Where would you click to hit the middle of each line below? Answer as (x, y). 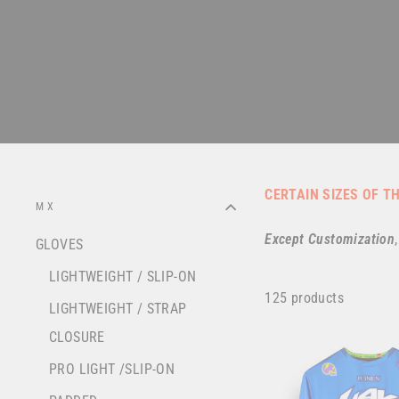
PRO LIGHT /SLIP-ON (112, 370)
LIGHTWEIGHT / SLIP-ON (123, 277)
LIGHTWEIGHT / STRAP (118, 309)
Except (286, 239)
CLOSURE (77, 338)
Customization (352, 239)
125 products (304, 297)
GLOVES (60, 245)
